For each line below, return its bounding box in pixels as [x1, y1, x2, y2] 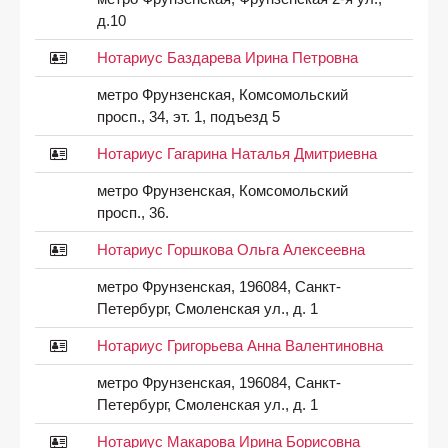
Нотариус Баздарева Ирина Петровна [96, 49, 358, 66]
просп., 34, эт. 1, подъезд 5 [96, 108, 280, 125]
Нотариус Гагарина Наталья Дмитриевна [96, 145, 377, 162]
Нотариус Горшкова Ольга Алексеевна [96, 241, 365, 258]
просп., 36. [96, 204, 169, 221]
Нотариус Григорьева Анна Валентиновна [96, 337, 383, 354]
